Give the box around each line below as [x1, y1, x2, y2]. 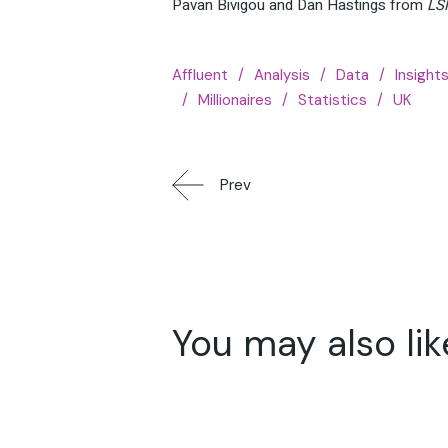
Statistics [298, 90, 367, 111]
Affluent [172, 65, 228, 86]
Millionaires [198, 90, 272, 111]
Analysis [254, 65, 310, 86]
